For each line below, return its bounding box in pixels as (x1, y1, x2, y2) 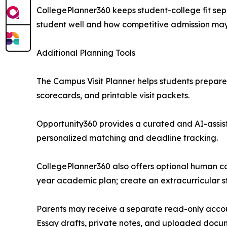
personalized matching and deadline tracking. (36, 132, 218, 143)
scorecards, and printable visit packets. (36, 90, 190, 100)
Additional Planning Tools (36, 47, 135, 58)
